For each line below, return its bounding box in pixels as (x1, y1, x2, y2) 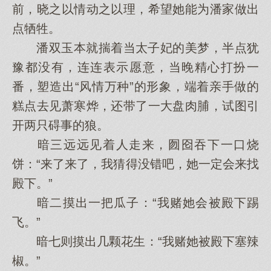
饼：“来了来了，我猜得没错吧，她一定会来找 (12, 157, 259, 171)
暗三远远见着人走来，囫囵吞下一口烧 (12, 138, 259, 151)
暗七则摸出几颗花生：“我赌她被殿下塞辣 (12, 235, 259, 248)
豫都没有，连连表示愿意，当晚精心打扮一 (12, 60, 259, 74)
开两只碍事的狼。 (12, 119, 109, 132)
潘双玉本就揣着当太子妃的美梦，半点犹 (12, 41, 259, 54)
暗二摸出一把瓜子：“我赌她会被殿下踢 (12, 196, 259, 209)
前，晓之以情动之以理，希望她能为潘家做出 (12, 2, 259, 16)
